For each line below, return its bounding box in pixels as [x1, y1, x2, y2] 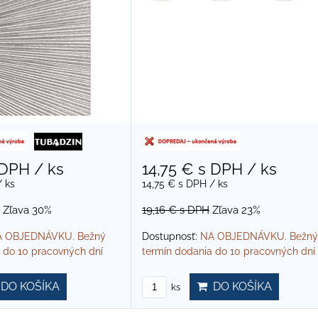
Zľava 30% [3, 204, 52, 216]
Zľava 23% [212, 204, 261, 216]
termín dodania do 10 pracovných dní [141, 246, 315, 257]
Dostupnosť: [141, 231, 200, 242]
